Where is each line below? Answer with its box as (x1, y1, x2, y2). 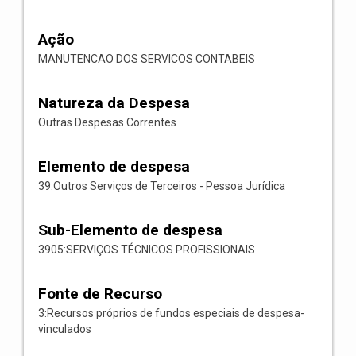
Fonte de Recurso (38, 284, 162, 303)
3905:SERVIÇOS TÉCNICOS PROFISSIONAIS (38, 243, 255, 256)
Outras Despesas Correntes (38, 116, 176, 129)
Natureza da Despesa (38, 94, 190, 112)
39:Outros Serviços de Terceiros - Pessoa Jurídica (38, 180, 285, 192)
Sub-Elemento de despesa (38, 221, 222, 239)
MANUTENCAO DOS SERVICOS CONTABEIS (38, 52, 255, 65)
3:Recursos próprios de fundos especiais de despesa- (38, 307, 304, 319)
